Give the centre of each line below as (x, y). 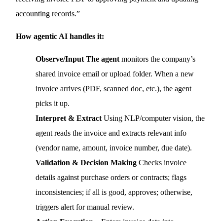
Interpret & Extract (69, 118)
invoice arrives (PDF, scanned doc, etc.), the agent (114, 89)
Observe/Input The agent (78, 59)
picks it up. (53, 103)
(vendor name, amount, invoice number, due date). (114, 148)
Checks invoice (162, 163)
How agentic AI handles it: (60, 36)
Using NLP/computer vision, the (153, 118)
